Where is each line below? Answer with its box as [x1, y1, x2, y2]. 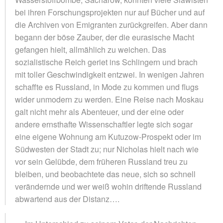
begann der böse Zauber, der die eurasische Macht [15, 31, 194, 43]
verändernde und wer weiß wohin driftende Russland [15, 180, 202, 192]
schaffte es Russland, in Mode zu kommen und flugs [15, 81, 199, 93]
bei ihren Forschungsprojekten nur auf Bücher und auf [15, 6, 205, 18]
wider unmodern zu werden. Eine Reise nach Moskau [15, 93, 204, 105]
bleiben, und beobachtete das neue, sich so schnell [15, 168, 196, 180]
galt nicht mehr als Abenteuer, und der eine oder [15, 106, 184, 117]
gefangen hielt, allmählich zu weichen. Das [15, 43, 166, 55]
